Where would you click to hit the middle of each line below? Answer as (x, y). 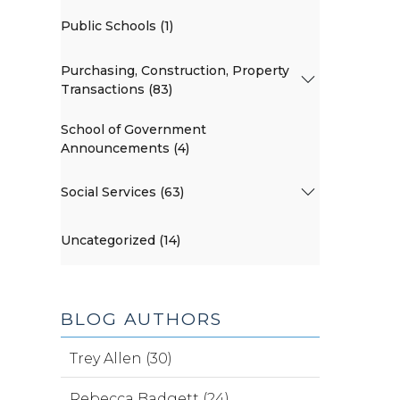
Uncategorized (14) (121, 241)
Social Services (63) (122, 192)
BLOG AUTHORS (142, 319)
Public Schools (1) (117, 26)
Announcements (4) (125, 148)
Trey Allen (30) (121, 358)
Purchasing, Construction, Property (175, 70)
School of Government (133, 129)
